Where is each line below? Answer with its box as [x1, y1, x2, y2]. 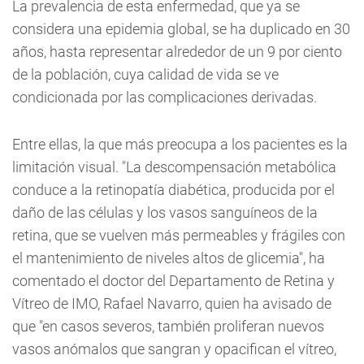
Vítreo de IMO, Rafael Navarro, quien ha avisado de [12, 295, 331, 312]
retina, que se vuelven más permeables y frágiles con [12, 227, 345, 244]
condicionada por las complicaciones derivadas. [12, 89, 317, 106]
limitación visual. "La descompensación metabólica [12, 158, 336, 175]
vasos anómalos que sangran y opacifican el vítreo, [12, 340, 336, 357]
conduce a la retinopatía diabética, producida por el [12, 181, 335, 198]
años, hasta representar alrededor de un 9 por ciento [12, 43, 342, 60]
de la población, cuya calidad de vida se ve [12, 66, 279, 83]
